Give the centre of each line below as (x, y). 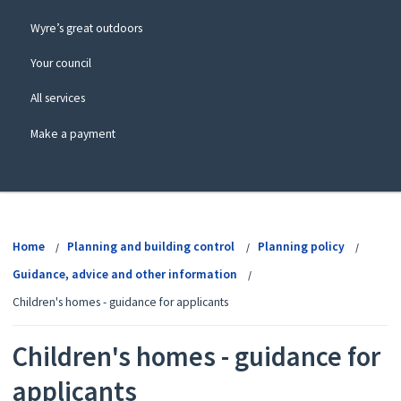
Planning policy (302, 247)
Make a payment (73, 133)
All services (57, 98)
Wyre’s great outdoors (86, 29)
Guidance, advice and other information (124, 275)
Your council (60, 64)
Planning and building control (151, 247)
